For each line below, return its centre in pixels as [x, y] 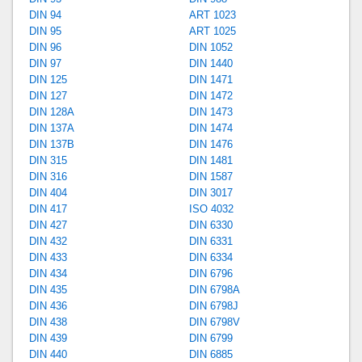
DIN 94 [46, 15]
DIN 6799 [210, 338]
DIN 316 [48, 176]
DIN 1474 [210, 128]
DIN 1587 [210, 176]
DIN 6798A [214, 289]
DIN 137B [52, 144]
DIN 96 [46, 47]
